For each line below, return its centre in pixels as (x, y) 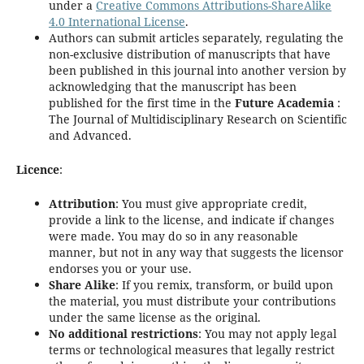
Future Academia (284, 103)
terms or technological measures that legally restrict (191, 350)
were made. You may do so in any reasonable (173, 236)
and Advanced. (90, 135)
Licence (37, 170)
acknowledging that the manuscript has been (172, 87)
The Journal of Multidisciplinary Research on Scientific (197, 119)
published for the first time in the (141, 103)
